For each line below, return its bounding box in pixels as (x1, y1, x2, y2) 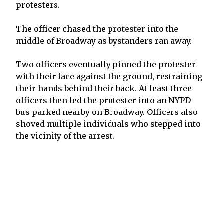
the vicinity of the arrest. (16, 130, 114, 141)
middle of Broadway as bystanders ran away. (16, 35, 192, 46)
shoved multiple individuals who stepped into (16, 118, 201, 129)
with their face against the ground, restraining (16, 71, 202, 81)
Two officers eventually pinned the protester (16, 59, 196, 69)
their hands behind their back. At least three (16, 83, 192, 93)
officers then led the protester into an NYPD (16, 95, 191, 105)
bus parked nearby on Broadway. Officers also (16, 107, 198, 117)
